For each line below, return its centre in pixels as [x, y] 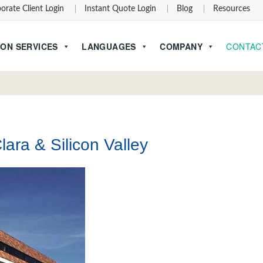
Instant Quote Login [121, 9]
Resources [232, 9]
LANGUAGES [109, 47]
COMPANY [181, 47]
